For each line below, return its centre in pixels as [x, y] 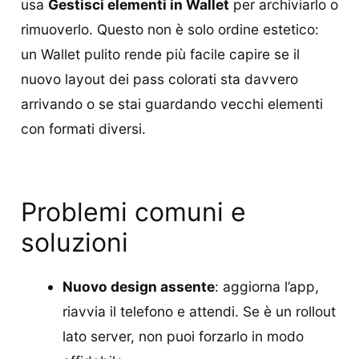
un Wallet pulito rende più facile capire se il [160, 54]
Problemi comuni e [133, 212]
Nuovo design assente [138, 287]
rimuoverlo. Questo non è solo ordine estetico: [170, 30]
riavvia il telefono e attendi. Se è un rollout [199, 312]
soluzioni [75, 243]
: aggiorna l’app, [266, 287]
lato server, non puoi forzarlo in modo [183, 337]
